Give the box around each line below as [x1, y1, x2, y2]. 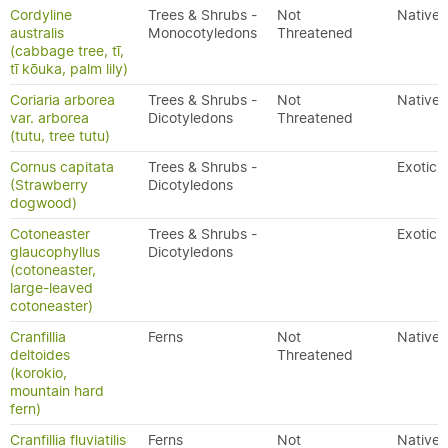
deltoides [10, 346, 70, 364]
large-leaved [10, 279, 93, 297]
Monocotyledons [148, 24, 257, 42]
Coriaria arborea [10, 91, 115, 109]
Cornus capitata [10, 158, 114, 176]
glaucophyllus [10, 243, 100, 261]
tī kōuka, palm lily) [10, 60, 128, 78]
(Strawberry [10, 176, 88, 194]
